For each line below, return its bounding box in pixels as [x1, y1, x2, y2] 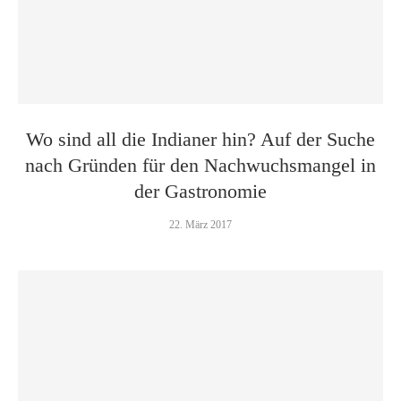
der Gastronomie [134, 180, 267, 202]
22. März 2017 [169, 218, 232, 231]
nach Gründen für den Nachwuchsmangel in [25, 154, 376, 176]
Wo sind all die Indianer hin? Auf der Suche [26, 128, 375, 150]
